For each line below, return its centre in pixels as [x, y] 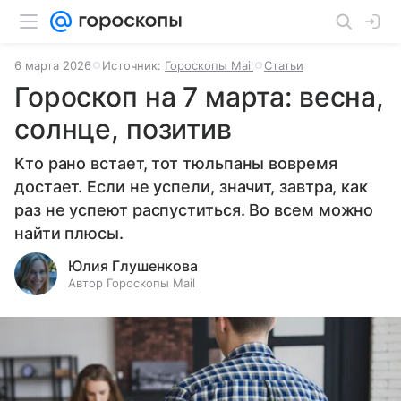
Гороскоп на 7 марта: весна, [199, 97]
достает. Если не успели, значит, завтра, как [192, 187]
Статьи [284, 65]
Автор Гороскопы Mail [132, 283]
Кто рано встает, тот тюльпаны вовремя [176, 163]
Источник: [133, 65]
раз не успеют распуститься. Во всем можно [194, 210]
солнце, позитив [123, 129]
